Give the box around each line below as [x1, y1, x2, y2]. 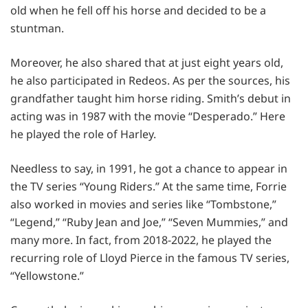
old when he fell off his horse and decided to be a [10, 2, 266, 18]
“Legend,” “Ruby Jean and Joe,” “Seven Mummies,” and [10, 214, 288, 230]
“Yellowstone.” [10, 267, 84, 283]
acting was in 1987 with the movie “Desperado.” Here [10, 108, 285, 124]
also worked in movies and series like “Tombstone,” [10, 196, 276, 212]
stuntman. [10, 20, 67, 36]
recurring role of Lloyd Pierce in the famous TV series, [10, 250, 289, 265]
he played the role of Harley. [10, 126, 156, 142]
